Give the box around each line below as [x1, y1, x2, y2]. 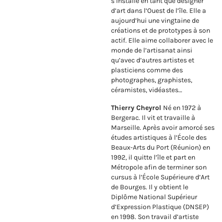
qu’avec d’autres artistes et [111, 56, 194, 65]
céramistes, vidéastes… [111, 86, 182, 95]
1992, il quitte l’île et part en [111, 153, 195, 162]
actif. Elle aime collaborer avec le [111, 36, 213, 45]
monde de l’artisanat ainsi [111, 46, 192, 55]
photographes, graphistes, [111, 76, 192, 85]
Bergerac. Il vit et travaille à [111, 113, 195, 122]
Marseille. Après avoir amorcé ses [111, 123, 215, 132]
